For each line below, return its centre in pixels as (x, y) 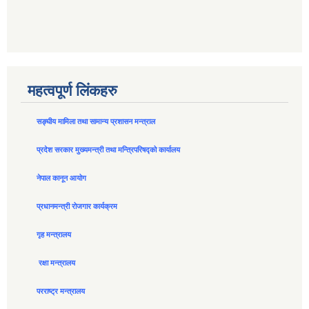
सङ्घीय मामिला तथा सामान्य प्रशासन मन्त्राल (96, 122)
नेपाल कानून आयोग (61, 178)
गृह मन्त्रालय (54, 235)
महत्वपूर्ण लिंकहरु (72, 91)
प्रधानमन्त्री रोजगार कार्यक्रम (77, 207)
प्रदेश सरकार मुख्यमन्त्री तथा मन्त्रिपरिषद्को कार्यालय (109, 150)
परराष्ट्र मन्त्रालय (61, 291)
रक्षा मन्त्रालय (57, 263)
